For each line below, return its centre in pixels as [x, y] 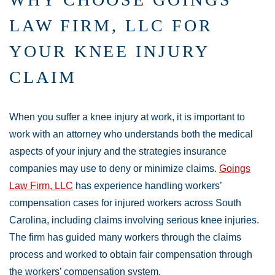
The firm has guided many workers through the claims [125, 237]
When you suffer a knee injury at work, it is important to [127, 117]
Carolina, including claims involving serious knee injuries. [134, 220]
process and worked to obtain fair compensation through [131, 254]
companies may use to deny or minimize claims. [114, 168]
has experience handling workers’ [147, 186]
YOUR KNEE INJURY [109, 51]
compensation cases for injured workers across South [125, 203]
